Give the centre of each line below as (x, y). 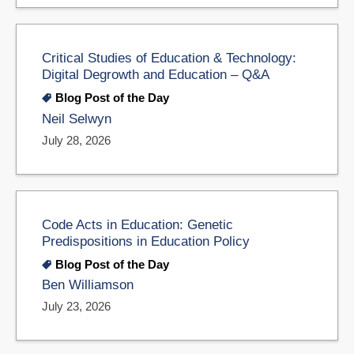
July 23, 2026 (76, 307)
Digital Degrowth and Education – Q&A (156, 75)
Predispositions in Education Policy (146, 241)
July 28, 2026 (76, 140)
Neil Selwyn (77, 119)
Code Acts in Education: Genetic (137, 224)
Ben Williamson (88, 285)
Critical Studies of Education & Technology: (169, 58)
